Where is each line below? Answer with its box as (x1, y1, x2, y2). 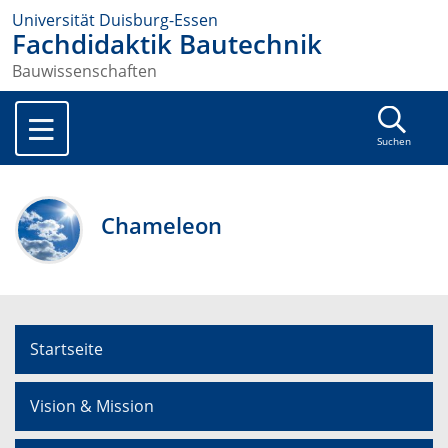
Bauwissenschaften (12, 60, 157, 83)
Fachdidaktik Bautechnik (12, 27, 322, 62)
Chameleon (101, 210, 223, 242)
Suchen (376, 135, 411, 149)
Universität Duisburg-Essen (12, 9, 218, 31)
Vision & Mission (30, 395, 154, 418)
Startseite (30, 338, 103, 361)
